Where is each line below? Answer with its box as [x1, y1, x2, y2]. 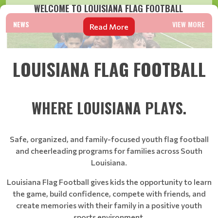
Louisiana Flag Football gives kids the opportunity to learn [6, 177, 212, 186]
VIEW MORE [172, 19, 205, 29]
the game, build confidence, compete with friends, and [12, 189, 206, 198]
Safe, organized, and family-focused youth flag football [9, 134, 209, 144]
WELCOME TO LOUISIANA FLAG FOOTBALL [34, 2, 183, 15]
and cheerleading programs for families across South [16, 146, 202, 155]
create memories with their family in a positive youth [16, 200, 202, 210]
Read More [90, 21, 128, 31]
